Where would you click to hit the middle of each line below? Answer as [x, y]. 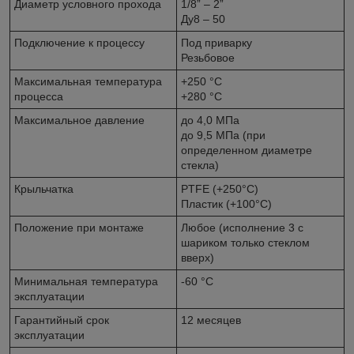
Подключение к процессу [79, 43]
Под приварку [217, 43]
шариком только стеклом [245, 243]
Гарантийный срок [62, 320]
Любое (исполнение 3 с [242, 228]
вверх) [198, 258]
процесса [39, 97]
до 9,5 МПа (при [223, 136]
